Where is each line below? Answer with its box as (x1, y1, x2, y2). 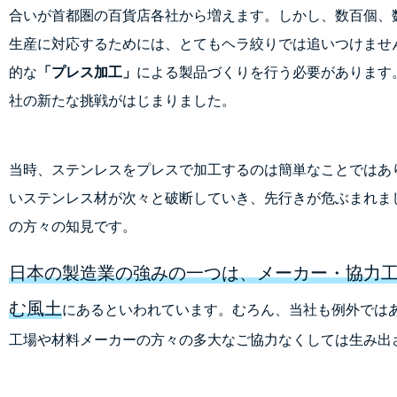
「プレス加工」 (37, 64, 136, 82)
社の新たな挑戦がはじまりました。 (9, 92, 236, 110)
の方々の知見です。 (9, 218, 136, 236)
